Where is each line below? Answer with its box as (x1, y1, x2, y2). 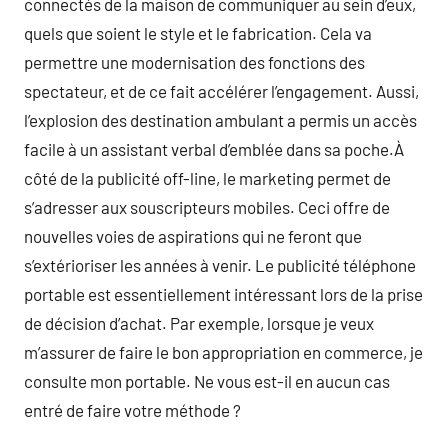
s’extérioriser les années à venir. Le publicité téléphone (24, 254, 416, 275)
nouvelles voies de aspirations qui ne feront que (24, 225, 362, 246)
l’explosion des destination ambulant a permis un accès (24, 109, 417, 130)
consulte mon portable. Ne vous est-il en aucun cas (24, 370, 390, 391)
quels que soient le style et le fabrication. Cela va (24, 22, 372, 43)
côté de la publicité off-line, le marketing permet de (24, 167, 391, 188)
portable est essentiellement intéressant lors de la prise (24, 283, 423, 304)
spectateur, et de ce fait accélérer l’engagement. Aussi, (24, 80, 419, 101)
